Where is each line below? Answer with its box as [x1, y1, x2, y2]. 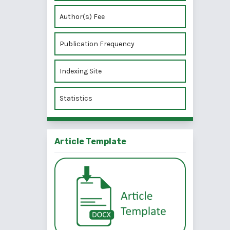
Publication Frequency [60, 40, 136, 49]
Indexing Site [60, 67, 102, 76]
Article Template [54, 137, 126, 147]
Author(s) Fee [60, 12, 105, 22]
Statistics [60, 94, 92, 103]
